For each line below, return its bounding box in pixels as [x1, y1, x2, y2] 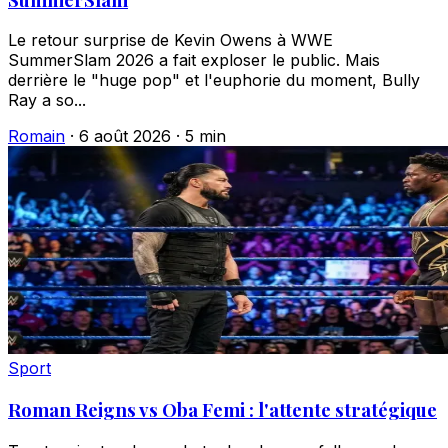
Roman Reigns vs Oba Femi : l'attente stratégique [8, 397, 437, 423]
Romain [8, 126, 65, 147]
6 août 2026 [79, 126, 171, 147]
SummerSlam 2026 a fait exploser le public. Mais [8, 50, 380, 71]
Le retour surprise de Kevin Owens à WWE [8, 30, 333, 51]
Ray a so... [8, 90, 86, 111]
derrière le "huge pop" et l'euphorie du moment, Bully [8, 70, 420, 91]
